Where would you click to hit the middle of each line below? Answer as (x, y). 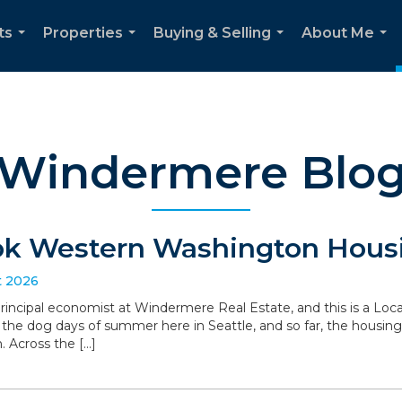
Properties (83, 33)
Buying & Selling (212, 33)
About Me (338, 33)
